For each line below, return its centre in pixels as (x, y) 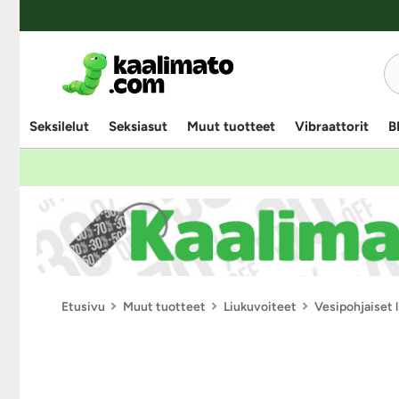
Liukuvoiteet (260, 306)
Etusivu (83, 306)
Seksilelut (59, 126)
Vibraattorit (332, 126)
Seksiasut (138, 126)
